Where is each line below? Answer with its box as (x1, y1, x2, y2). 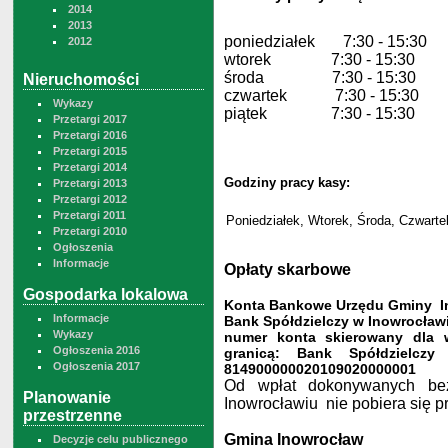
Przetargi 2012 (53, 193, 127, 205)
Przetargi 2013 (53, 177, 127, 189)
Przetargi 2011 (53, 209, 126, 221)
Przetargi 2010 (53, 225, 127, 237)
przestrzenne (23, 407, 122, 424)
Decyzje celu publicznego (53, 433, 188, 445)
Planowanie (23, 389, 111, 406)
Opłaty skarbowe (224, 260, 351, 278)
